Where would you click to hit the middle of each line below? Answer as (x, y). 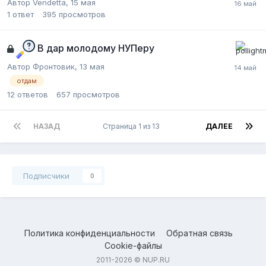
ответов (33, 95)
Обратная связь (199, 233)
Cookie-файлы (133, 246)
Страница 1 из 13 (133, 126)
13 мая (92, 66)
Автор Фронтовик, (43, 66)
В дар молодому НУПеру (96, 48)
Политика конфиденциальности (90, 233)
